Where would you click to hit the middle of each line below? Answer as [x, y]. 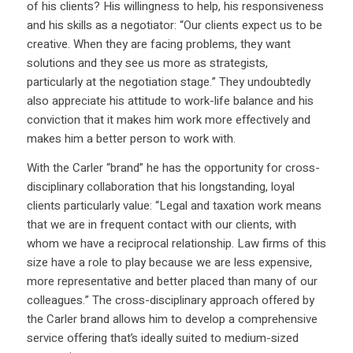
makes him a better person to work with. [131, 139]
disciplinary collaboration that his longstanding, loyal [160, 187]
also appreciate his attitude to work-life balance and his [170, 101]
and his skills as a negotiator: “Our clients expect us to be [174, 26]
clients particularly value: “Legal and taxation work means [174, 206]
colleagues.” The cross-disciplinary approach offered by [170, 301]
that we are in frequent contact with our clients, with [161, 225]
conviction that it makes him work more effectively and [168, 120]
